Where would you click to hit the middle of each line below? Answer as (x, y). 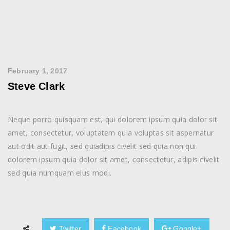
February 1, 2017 (38, 71)
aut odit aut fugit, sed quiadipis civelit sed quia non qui (102, 146)
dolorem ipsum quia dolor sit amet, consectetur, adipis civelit (114, 160)
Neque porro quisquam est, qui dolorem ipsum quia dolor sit (113, 120)
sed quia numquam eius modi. (60, 173)
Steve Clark (36, 87)
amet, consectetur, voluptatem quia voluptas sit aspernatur (111, 133)
